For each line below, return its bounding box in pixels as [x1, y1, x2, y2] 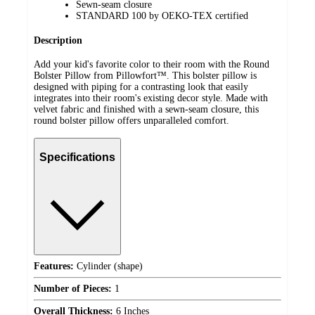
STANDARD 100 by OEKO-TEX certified [76, 11, 248, 22]
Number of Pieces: [34, 283, 112, 294]
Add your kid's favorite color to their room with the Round [34, 59, 269, 70]
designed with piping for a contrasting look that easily [34, 82, 248, 93]
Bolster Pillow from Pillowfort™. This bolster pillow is [34, 70, 257, 82]
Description [34, 34, 82, 46]
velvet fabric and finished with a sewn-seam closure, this [34, 104, 259, 115]
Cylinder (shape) [74, 260, 143, 271]
